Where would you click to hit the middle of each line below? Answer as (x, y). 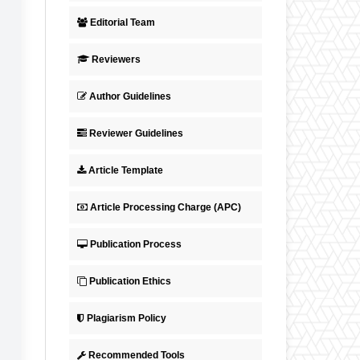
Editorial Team (123, 22)
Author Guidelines (130, 96)
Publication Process (136, 244)
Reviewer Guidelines (136, 133)
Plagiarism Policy (127, 318)
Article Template (126, 170)
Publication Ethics (130, 281)
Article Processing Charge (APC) (166, 207)
